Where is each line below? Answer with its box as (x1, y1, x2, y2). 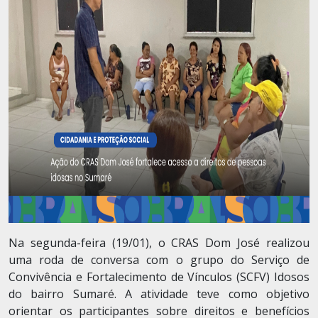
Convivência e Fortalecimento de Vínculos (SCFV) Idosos (9, 269, 309, 285)
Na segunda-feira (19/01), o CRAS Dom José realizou (9, 235, 309, 251)
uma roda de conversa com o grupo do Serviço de (9, 252, 309, 268)
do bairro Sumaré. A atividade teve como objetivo (9, 286, 309, 302)
